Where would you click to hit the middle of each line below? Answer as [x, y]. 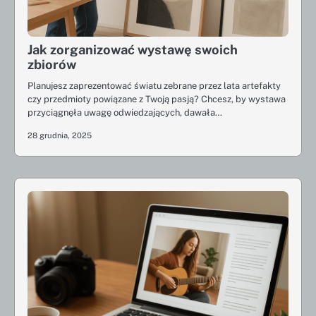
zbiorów [52, 65]
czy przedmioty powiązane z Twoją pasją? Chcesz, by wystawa [157, 99]
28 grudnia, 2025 [60, 135]
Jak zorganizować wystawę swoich [133, 50]
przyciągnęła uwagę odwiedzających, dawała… [125, 113]
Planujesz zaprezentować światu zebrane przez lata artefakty [154, 86]
